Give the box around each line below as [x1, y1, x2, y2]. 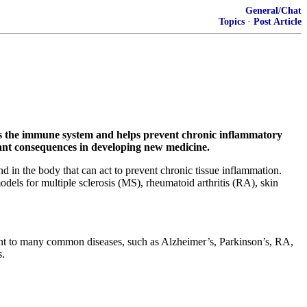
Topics [219, 16, 245, 27]
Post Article [254, 16, 302, 27]
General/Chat [245, 5, 302, 16]
